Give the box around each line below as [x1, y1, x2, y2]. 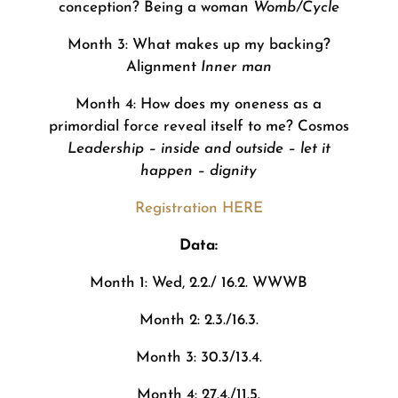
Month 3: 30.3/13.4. [135, 350, 262, 365]
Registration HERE [134, 201, 263, 216]
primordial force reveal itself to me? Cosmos [48, 119, 349, 134]
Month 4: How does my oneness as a [76, 97, 322, 112]
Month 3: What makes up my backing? [67, 37, 330, 52]
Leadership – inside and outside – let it [67, 141, 330, 156]
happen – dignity [140, 163, 258, 179]
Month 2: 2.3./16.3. [139, 313, 259, 328]
